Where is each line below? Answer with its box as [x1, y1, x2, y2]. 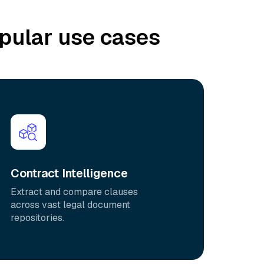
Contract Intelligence [10, 166, 128, 181]
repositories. [10, 212, 64, 224]
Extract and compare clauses [10, 186, 138, 198]
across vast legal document [10, 199, 130, 211]
